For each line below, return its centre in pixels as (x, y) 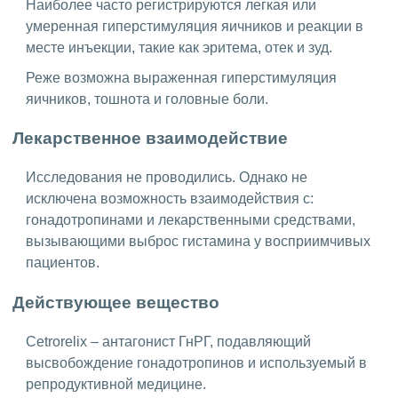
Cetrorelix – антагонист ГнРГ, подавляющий (168, 341)
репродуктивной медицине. (116, 384)
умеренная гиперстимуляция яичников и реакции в (195, 26)
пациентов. (63, 263)
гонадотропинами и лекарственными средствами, (191, 220)
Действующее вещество (116, 302)
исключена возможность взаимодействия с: (170, 199)
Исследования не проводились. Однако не (167, 178)
